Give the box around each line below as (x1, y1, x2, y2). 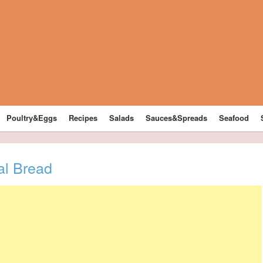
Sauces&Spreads (146, 112, 208, 123)
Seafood (219, 112, 249, 123)
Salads (109, 112, 134, 123)
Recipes (69, 112, 98, 123)
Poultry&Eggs (6, 112, 58, 123)
